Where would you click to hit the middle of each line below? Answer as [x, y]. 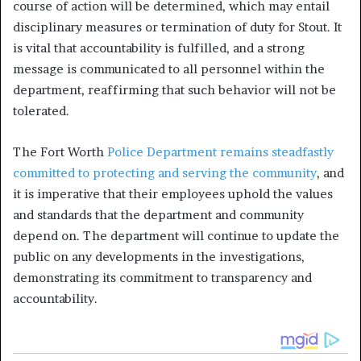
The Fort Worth [60, 151]
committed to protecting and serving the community [165, 172]
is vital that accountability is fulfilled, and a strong [159, 48]
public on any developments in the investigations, [159, 256]
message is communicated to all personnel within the [169, 68]
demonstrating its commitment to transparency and [162, 277]
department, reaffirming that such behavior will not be [174, 89]
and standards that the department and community [158, 214]
